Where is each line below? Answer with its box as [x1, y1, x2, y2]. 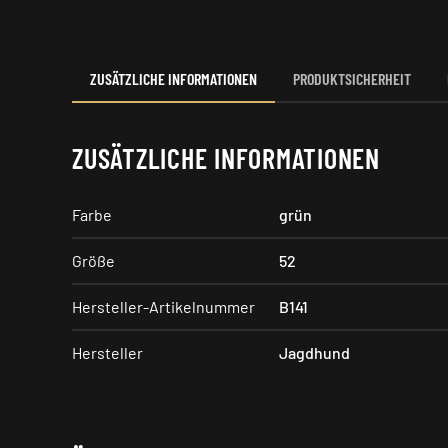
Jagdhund [279, 343, 350, 362]
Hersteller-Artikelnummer [72, 297, 255, 316]
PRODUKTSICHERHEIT [293, 69, 411, 88]
